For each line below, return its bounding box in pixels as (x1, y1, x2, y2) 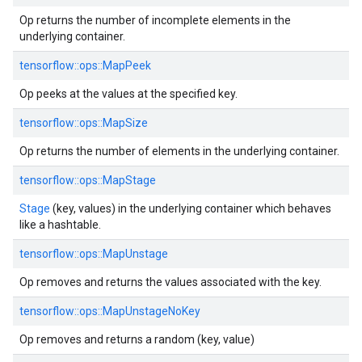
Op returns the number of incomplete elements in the (19, 14, 291, 27)
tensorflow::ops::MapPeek (19, 59, 151, 72)
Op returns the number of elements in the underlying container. (19, 145, 339, 158)
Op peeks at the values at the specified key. (19, 87, 238, 100)
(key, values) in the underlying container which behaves (50, 202, 331, 215)
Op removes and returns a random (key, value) (19, 333, 255, 346)
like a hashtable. (19, 218, 101, 231)
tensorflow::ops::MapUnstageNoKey (19, 305, 200, 318)
